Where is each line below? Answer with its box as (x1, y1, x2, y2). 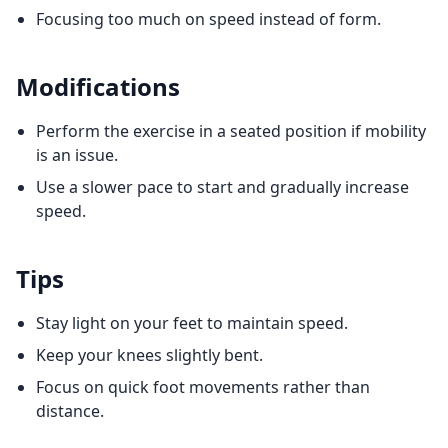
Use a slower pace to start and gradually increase (36, 176, 409, 198)
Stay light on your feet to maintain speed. (36, 312, 348, 334)
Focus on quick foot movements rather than (36, 376, 370, 398)
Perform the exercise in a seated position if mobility (36, 120, 426, 142)
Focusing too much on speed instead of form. (36, 8, 381, 30)
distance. (36, 400, 104, 422)
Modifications (16, 70, 180, 103)
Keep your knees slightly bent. (36, 344, 263, 366)
